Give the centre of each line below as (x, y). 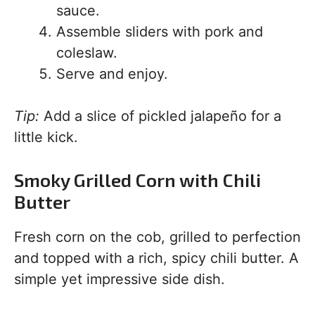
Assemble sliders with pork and (160, 32)
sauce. (78, 11)
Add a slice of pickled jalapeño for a (160, 116)
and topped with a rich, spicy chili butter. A (156, 258)
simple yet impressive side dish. (120, 279)
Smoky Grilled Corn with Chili (137, 180)
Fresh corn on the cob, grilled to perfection (157, 237)
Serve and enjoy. (112, 74)
